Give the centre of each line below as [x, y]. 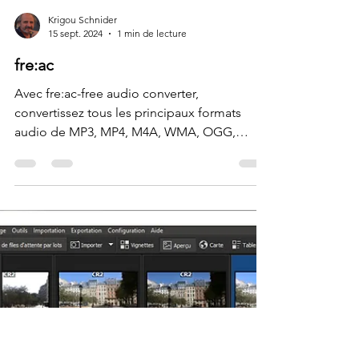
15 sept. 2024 [75, 258]
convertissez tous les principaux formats [128, 337]
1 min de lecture [152, 258]
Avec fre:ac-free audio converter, [107, 318]
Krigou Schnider [83, 244]
